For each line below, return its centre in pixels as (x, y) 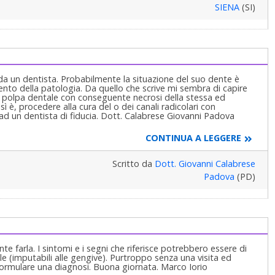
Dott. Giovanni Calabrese (205, 163)
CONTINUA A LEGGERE (193, 138)
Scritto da (133, 163)
